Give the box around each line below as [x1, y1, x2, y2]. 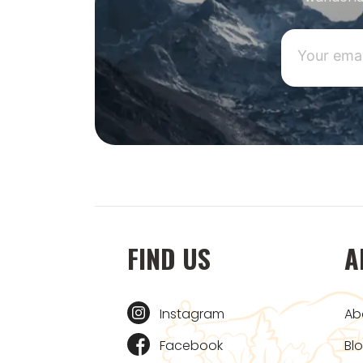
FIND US [127, 239, 211, 278]
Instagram [160, 305, 224, 324]
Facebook [160, 336, 223, 356]
